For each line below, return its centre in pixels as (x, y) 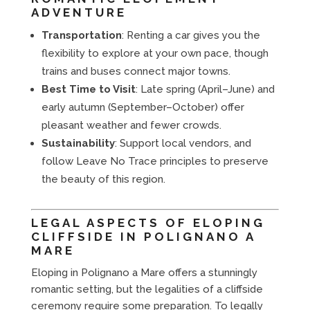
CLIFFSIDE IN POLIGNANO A (143, 236)
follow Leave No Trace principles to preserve (155, 161)
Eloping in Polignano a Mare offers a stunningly (144, 272)
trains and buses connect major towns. (136, 71)
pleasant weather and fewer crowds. (131, 125)
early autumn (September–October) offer (143, 107)
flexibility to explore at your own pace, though (155, 53)
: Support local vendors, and (183, 143)
